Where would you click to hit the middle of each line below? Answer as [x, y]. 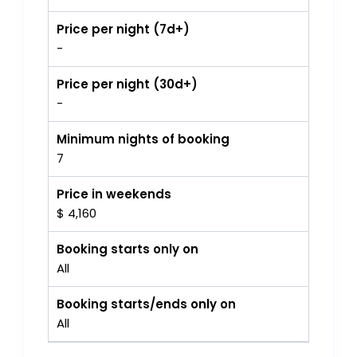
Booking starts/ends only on [147, 304]
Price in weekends [114, 194]
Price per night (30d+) [127, 84]
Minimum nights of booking [143, 139]
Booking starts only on [128, 249]
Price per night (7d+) [124, 29]
